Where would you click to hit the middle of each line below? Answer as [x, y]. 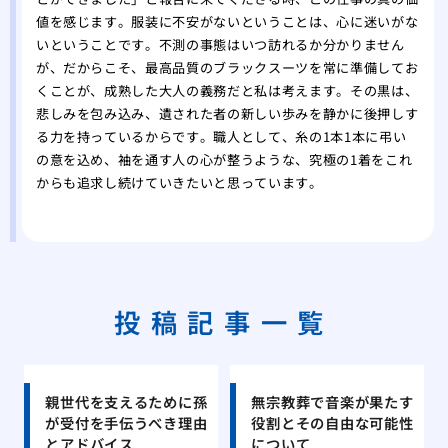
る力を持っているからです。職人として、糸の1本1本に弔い [221, 137]
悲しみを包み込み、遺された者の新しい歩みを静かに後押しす [227, 114]
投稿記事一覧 [224, 321]
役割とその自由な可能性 [332, 422]
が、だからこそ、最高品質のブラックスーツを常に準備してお [227, 68]
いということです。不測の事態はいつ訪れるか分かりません [220, 45]
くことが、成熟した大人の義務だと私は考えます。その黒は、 [227, 91]
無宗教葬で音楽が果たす [332, 401]
